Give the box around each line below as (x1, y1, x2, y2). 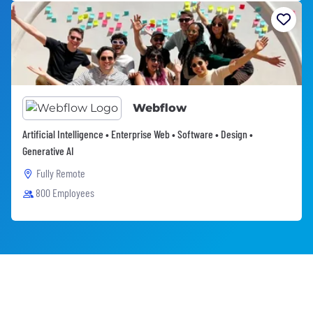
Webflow (133, 101, 187, 115)
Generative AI (22, 143, 74, 157)
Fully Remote (36, 166, 85, 180)
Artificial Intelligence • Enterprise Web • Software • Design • (22, 126, 253, 140)
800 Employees (36, 185, 94, 199)
